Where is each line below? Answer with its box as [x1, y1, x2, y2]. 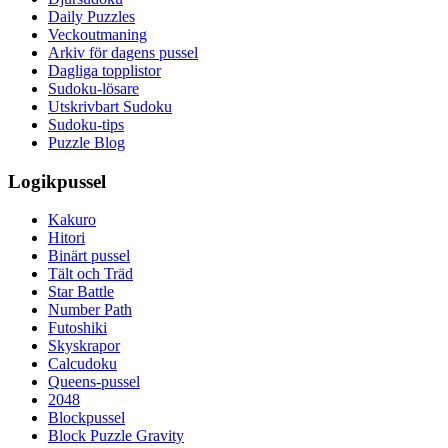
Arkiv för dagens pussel [48, 44, 198, 61]
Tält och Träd [48, 265, 133, 283]
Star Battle [48, 283, 114, 301]
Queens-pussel [48, 373, 140, 391]
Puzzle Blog [48, 134, 125, 151]
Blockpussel [48, 409, 125, 427]
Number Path [48, 301, 132, 319]
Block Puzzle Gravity [48, 427, 184, 445]
